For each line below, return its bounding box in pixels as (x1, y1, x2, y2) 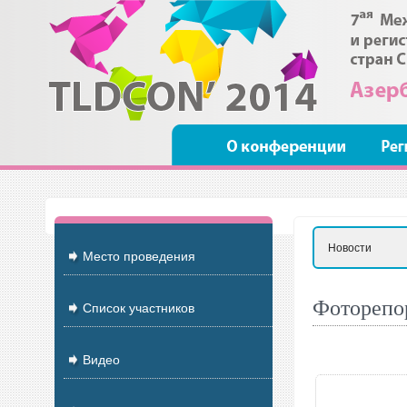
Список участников (78, 301, 194, 315)
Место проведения (78, 249, 195, 263)
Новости (327, 242, 372, 254)
